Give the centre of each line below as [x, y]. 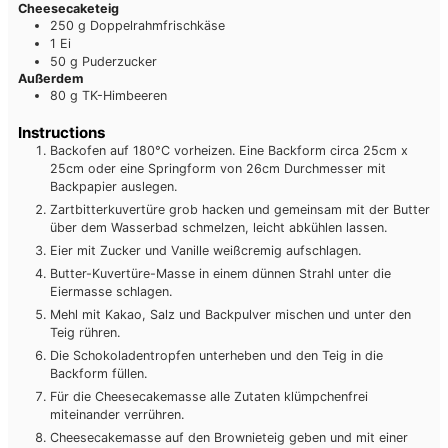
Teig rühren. [85, 333]
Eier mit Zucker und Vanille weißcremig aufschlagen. [205, 251]
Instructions [61, 133]
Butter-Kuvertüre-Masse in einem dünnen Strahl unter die [220, 274]
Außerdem [50, 78]
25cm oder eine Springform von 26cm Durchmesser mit [218, 169]
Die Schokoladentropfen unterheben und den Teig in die [216, 356]
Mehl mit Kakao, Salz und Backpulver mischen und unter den [230, 315]
